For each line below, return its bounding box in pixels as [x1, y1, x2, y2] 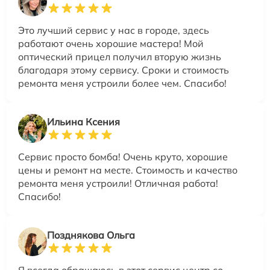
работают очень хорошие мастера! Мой [18, 37, 204, 49]
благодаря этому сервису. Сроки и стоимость [18, 63, 229, 76]
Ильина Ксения [47, 115, 120, 128]
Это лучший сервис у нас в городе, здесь [18, 24, 209, 36]
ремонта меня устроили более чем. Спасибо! [18, 77, 227, 89]
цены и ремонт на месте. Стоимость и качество [18, 163, 237, 176]
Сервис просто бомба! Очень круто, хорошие [18, 150, 228, 163]
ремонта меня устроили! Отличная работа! [18, 177, 218, 189]
